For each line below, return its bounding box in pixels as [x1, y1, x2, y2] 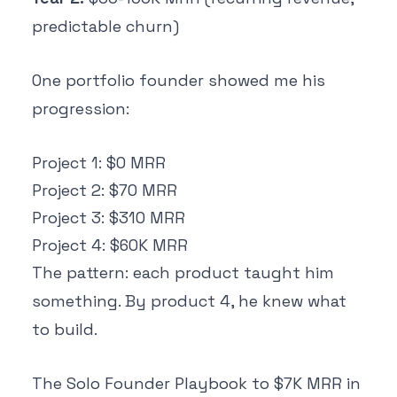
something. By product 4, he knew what [32, 291, 346, 311]
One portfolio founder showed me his [32, 70, 325, 91]
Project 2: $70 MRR [32, 180, 177, 200]
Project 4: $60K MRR [32, 235, 188, 255]
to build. [32, 319, 97, 339]
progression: [32, 98, 129, 120]
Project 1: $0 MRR [32, 152, 166, 173]
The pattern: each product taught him [32, 262, 334, 283]
